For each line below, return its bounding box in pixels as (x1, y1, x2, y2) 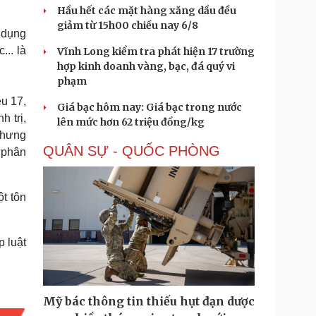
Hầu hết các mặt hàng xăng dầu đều (57, 4, 236, 17)
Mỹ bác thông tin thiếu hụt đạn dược (43, 294, 255, 308)
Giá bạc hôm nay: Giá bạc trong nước (57, 101, 242, 114)
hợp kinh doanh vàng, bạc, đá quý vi (57, 60, 235, 73)
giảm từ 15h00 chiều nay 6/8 (57, 19, 198, 32)
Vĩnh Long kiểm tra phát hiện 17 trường (57, 45, 255, 58)
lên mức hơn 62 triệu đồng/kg (57, 116, 205, 128)
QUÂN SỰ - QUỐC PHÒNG (43, 143, 220, 159)
